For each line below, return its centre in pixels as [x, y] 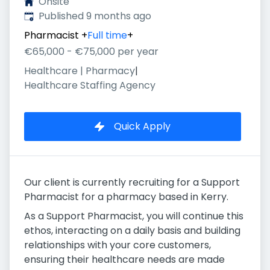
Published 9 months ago [95, 16]
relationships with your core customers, [118, 245]
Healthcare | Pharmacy [80, 71]
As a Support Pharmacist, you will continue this [134, 216]
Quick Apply [142, 127]
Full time [107, 35]
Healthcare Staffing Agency [90, 86]
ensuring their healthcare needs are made [124, 260]
